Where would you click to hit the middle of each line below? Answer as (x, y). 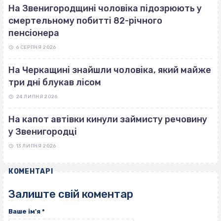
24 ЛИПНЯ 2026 (37, 97)
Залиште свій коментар (71, 194)
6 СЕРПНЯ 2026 (36, 48)
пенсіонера (34, 33)
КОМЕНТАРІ (31, 172)
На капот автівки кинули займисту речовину (108, 120)
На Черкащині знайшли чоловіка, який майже (110, 70)
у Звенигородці (43, 132)
